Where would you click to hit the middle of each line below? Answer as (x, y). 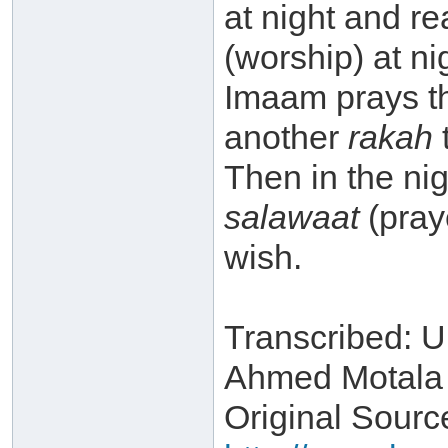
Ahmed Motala (333, 377)
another (286, 137)
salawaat (291, 217)
